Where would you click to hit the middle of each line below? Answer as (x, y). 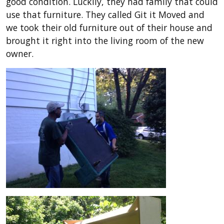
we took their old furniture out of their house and (109, 27)
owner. (20, 53)
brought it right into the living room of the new (105, 40)
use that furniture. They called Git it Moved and (105, 14)
